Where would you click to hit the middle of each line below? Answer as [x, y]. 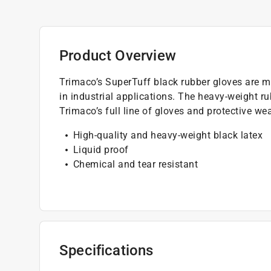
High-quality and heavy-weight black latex [168, 135]
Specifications [106, 250]
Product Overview [118, 55]
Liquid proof [101, 149]
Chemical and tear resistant [135, 164]
